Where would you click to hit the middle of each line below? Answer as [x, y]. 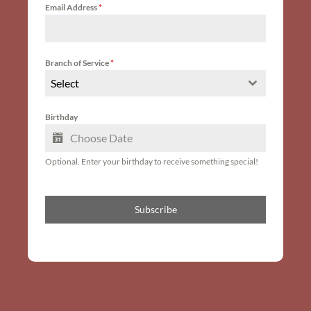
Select [65, 83]
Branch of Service [78, 62]
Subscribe [155, 209]
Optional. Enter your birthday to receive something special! [152, 161]
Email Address [72, 7]
